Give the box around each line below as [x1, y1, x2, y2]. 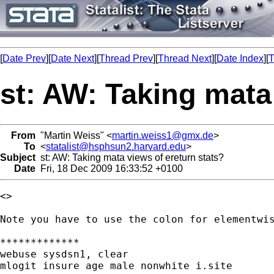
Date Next [51, 53, 94, 64]
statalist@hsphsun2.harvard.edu [46, 141, 186, 152]
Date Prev [2, 53, 46, 64]
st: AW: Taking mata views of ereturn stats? [35, 152, 224, 163]
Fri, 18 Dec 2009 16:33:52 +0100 [35, 163, 183, 174]
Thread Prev [99, 53, 153, 64]
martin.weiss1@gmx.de [112, 130, 213, 141]
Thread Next [158, 53, 212, 64]
